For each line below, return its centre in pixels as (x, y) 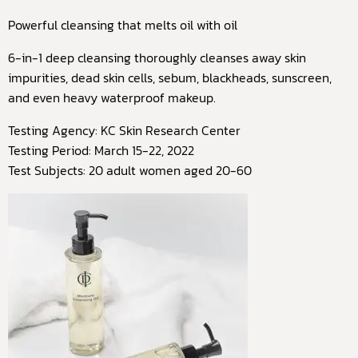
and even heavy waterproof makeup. (112, 97)
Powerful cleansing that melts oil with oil (123, 25)
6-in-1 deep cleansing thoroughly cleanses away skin (157, 58)
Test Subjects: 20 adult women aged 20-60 (130, 170)
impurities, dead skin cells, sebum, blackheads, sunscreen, (170, 78)
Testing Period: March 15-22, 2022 (101, 150)
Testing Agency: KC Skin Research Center (124, 130)
